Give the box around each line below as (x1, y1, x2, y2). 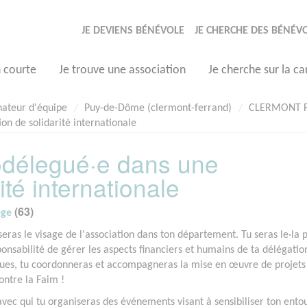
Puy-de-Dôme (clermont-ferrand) (84, 103, 232, 114)
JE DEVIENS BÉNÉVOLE (82, 25, 184, 36)
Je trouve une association (59, 64, 186, 77)
